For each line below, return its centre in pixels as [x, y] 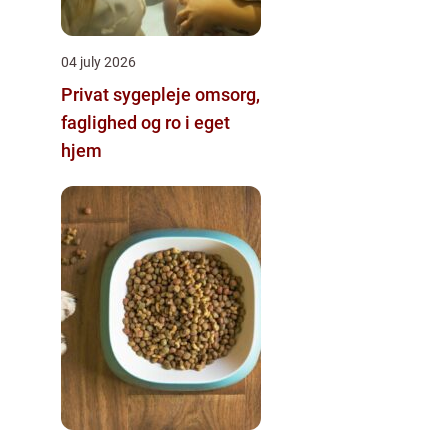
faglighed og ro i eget [145, 122]
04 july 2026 [98, 61]
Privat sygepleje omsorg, [128, 94]
